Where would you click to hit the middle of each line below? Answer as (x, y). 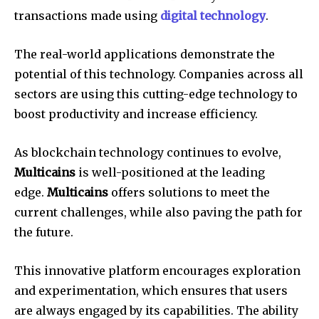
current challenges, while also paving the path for (158, 212)
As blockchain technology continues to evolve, (148, 152)
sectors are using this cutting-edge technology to (156, 94)
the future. (44, 232)
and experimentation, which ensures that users (151, 290)
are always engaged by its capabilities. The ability (156, 310)
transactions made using (87, 15)
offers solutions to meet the (189, 192)
